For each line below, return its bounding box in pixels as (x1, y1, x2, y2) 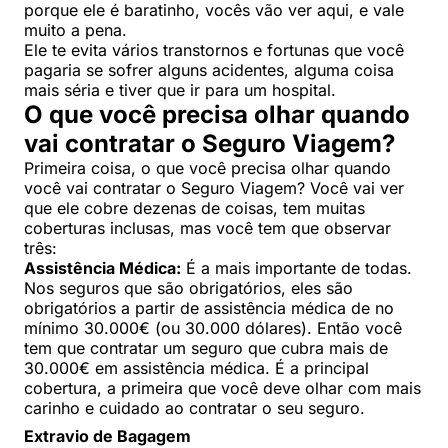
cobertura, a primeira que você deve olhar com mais (24, 377, 421, 398)
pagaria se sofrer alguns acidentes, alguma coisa (24, 59, 394, 80)
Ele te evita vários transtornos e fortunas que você (24, 39, 404, 60)
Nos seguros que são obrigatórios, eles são (24, 277, 353, 298)
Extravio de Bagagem (24, 425, 191, 446)
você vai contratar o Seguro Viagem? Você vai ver (24, 177, 404, 198)
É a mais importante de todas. (181, 257, 412, 278)
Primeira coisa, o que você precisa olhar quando (24, 157, 391, 178)
